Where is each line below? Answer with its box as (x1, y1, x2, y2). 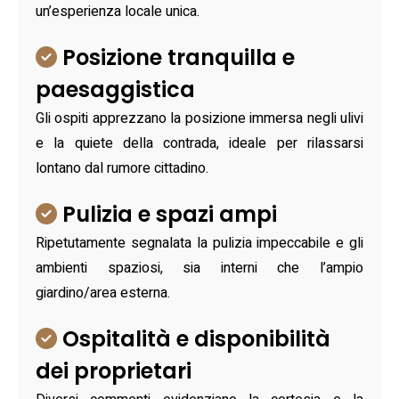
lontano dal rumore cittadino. (36, 158, 208, 180)
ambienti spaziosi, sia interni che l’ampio (36, 257, 363, 280)
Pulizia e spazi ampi (57, 199, 277, 230)
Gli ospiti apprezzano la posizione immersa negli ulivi (36, 108, 363, 130)
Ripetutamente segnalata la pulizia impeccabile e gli (36, 232, 363, 255)
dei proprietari (36, 356, 191, 387)
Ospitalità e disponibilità (57, 324, 330, 354)
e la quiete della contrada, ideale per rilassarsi (36, 133, 363, 155)
